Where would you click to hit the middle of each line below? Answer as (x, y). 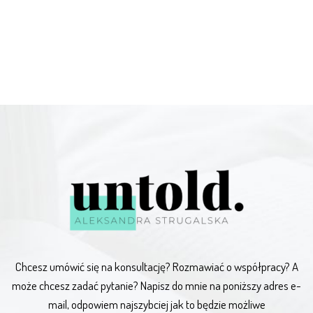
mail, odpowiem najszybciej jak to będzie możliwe (156, 304)
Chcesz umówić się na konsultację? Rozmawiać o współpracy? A (156, 266)
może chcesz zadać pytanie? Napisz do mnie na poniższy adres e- (156, 285)
